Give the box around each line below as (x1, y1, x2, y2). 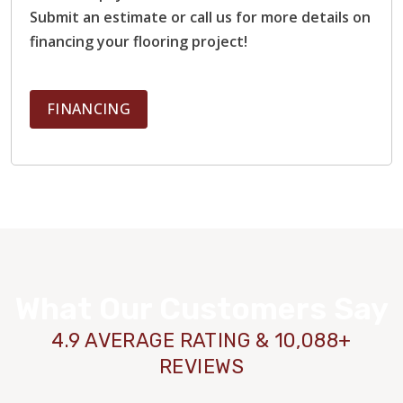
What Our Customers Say (14, 291, 389, 328)
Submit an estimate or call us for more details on (30, 7, 371, 28)
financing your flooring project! (30, 31, 247, 52)
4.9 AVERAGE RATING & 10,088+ (51, 328, 352, 354)
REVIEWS (158, 354, 245, 380)
